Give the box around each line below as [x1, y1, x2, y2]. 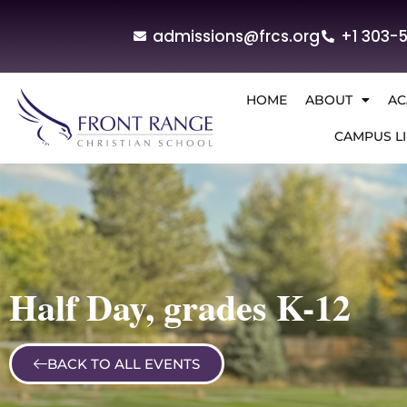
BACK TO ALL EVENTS [47, 354, 200, 372]
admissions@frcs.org [153, 25, 321, 47]
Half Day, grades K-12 [9, 279, 351, 333]
